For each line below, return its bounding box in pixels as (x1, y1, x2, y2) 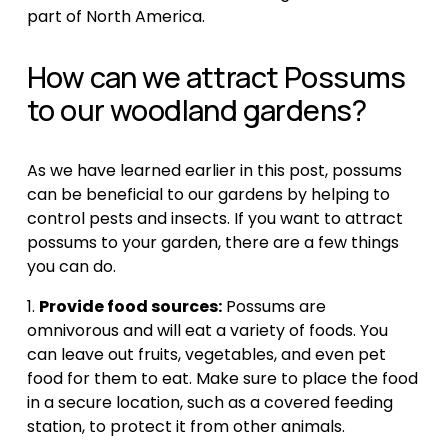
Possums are (221, 295, 326, 319)
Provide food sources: (38, 295, 222, 319)
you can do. (26, 255, 116, 279)
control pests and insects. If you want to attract (26, 207, 403, 231)
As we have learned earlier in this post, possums (26, 159, 402, 183)
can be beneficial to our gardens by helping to (26, 183, 390, 207)
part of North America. (26, 5, 205, 29)
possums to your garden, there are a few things (26, 231, 399, 255)
